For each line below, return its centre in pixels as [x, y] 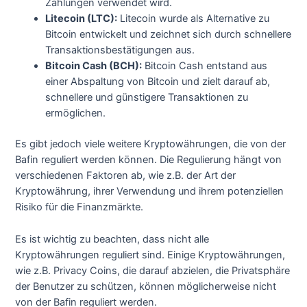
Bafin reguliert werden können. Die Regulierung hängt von [149, 160]
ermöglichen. [76, 113]
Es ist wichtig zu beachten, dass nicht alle [112, 239]
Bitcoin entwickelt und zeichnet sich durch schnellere [169, 35]
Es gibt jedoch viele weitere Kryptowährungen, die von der [151, 144]
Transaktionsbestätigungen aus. [120, 50]
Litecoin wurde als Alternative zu [194, 19]
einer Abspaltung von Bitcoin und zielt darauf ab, [158, 82]
